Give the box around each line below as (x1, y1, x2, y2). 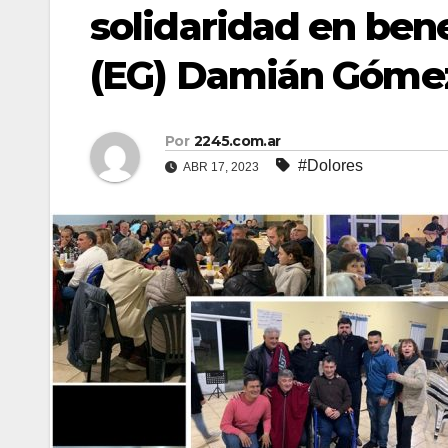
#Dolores (298, 157, 363, 175)
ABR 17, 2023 (181, 160, 262, 175)
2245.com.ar (193, 132, 281, 151)
